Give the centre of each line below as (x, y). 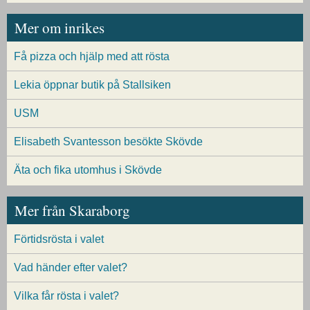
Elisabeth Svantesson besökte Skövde (108, 142)
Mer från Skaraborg (72, 211)
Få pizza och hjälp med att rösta (92, 57)
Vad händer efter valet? (71, 268)
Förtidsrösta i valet (59, 239)
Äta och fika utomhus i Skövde (88, 170)
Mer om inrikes (59, 27)
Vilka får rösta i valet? (66, 296)
